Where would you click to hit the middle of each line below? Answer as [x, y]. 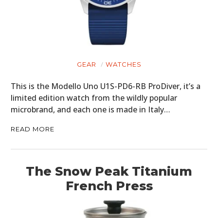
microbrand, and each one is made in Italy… [91, 109]
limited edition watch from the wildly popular [94, 98]
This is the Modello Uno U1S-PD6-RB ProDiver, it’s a [106, 86]
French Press [109, 186]
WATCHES [123, 64]
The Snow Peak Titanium [109, 171]
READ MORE [33, 129]
